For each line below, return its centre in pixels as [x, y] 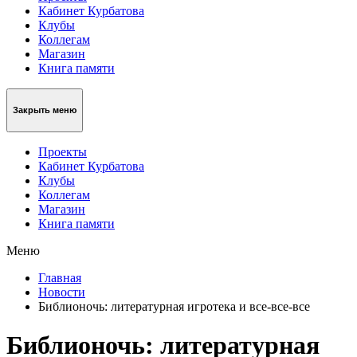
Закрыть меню [45, 110]
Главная [60, 277]
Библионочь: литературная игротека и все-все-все [174, 306]
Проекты [63, 151]
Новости [62, 292]
